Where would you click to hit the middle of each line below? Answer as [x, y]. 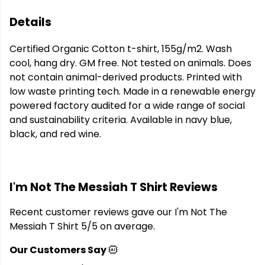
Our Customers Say [59, 250]
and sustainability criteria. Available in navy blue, [121, 120]
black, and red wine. [55, 134]
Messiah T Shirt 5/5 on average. [82, 227]
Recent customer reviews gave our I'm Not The [118, 212]
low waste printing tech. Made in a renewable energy [132, 92]
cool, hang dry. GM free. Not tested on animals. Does [130, 63]
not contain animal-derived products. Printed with [126, 77]
